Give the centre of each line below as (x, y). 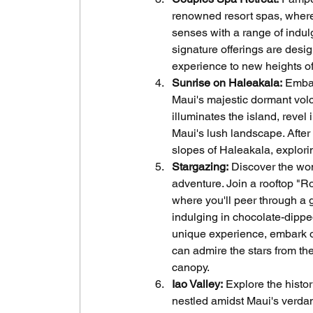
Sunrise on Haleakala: (227, 82)
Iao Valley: (197, 284)
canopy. (191, 267)
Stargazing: (200, 166)
